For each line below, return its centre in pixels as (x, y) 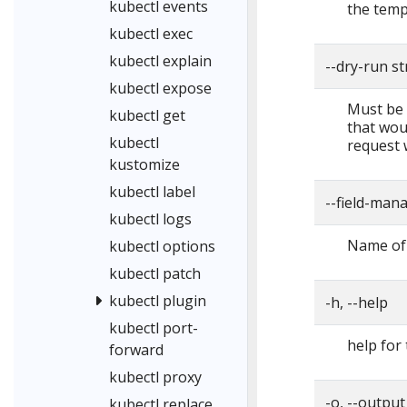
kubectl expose (160, 89)
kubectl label (152, 192)
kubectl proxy (155, 377)
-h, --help (356, 303)
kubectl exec (151, 34)
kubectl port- (154, 328)
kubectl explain (160, 61)
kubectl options (162, 247)
